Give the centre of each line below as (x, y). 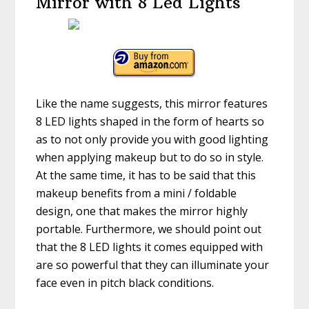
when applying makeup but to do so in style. (150, 158)
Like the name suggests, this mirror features (152, 104)
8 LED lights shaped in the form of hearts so (150, 122)
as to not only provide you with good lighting (152, 140)
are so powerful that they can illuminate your (153, 265)
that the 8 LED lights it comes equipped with (150, 247)
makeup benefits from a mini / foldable (137, 193)
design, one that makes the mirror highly (142, 211)
